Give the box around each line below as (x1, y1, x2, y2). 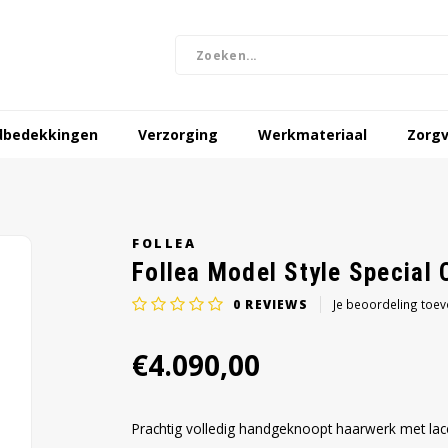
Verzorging (138, 124, 218, 144)
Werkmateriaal (258, 124, 367, 144)
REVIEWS (241, 295, 308, 312)
